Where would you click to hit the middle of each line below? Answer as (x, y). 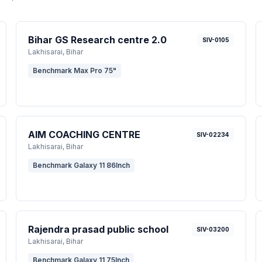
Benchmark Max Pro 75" (74, 70)
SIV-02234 (213, 135)
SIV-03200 (213, 229)
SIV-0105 (216, 40)
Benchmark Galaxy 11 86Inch (81, 165)
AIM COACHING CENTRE (84, 135)
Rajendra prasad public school (98, 229)
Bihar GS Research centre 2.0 (97, 40)
